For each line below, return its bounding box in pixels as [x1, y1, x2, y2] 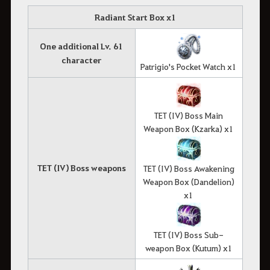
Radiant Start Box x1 [94, 11, 176, 23]
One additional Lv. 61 [40, 40, 123, 52]
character [61, 54, 101, 66]
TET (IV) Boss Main [154, 109, 223, 121]
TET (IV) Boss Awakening [143, 162, 234, 174]
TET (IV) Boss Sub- [154, 228, 224, 240]
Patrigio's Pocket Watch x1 [140, 60, 237, 72]
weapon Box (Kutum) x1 [145, 242, 233, 253]
